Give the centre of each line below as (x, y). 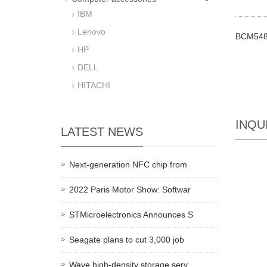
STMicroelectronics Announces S (131, 215)
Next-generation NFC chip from (128, 164)
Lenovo (91, 32)
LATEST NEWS (102, 132)
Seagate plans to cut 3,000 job (127, 240)
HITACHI (94, 85)
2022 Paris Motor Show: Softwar (130, 190)
